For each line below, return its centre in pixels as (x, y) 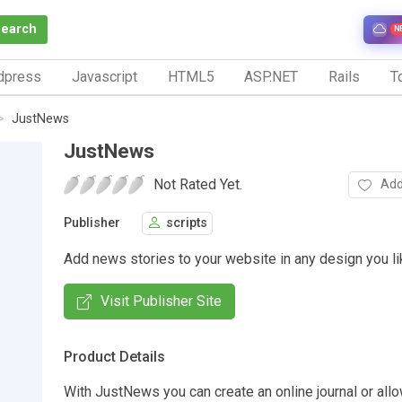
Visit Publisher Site (161, 301)
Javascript (104, 76)
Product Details (114, 356)
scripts (187, 223)
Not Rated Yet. (198, 184)
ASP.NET (271, 76)
